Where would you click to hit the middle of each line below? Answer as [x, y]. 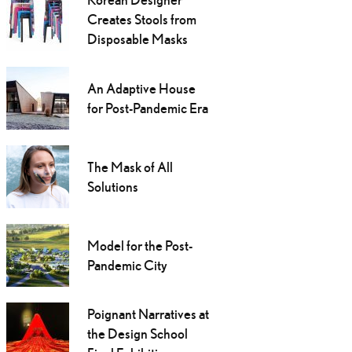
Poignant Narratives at [148, 314]
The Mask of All [130, 167]
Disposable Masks [137, 39]
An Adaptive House [141, 89]
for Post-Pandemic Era [147, 108]
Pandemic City [127, 266]
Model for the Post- [139, 246]
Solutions [112, 187]
